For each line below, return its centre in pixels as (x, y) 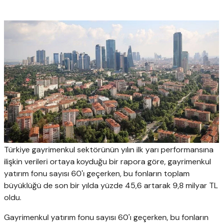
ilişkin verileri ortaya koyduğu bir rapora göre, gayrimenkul (108, 161)
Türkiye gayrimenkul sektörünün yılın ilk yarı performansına (109, 149)
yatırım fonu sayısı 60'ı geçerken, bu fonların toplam (97, 173)
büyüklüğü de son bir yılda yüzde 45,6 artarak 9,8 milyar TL (111, 185)
